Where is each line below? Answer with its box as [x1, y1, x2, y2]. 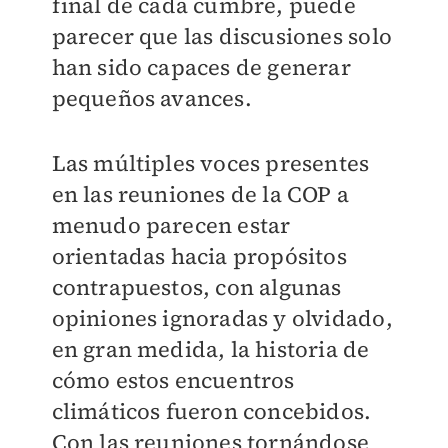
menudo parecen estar [51, 210, 291, 241]
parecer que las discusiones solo [51, 21, 392, 52]
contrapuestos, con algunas [51, 272, 342, 303]
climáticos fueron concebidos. [51, 396, 372, 427]
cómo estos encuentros [51, 365, 295, 396]
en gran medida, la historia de [51, 334, 370, 365]
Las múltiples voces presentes [51, 148, 370, 179]
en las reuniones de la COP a [51, 179, 350, 210]
